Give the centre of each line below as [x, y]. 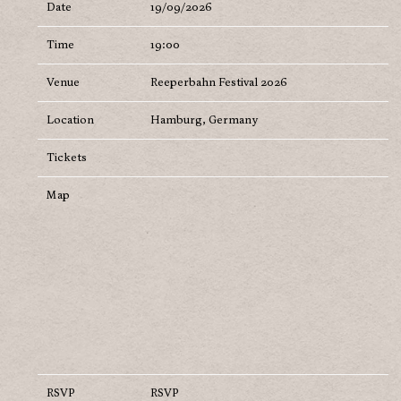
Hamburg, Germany [204, 121]
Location [70, 121]
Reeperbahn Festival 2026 [219, 83]
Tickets [67, 158]
